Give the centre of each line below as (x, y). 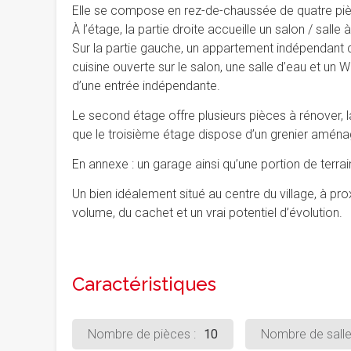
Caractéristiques (144, 284)
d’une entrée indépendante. (146, 86)
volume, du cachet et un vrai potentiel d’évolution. (207, 213)
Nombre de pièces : (142, 334)
